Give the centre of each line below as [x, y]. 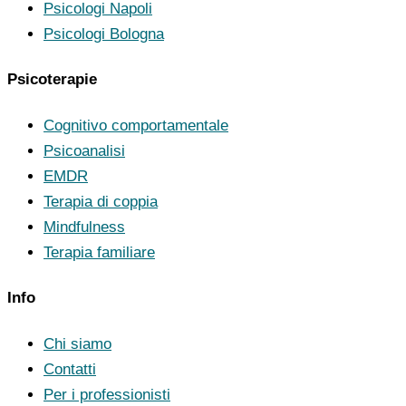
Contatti [70, 369]
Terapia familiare [99, 252]
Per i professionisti [107, 394]
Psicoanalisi [84, 150]
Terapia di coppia [101, 201]
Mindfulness [84, 227]
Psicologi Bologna [104, 34]
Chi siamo [77, 343]
